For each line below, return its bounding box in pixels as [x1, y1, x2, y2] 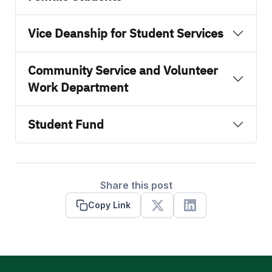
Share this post [100, 179, 172, 192]
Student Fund [28, 115, 104, 134]
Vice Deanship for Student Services [28, 24, 223, 43]
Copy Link [88, 200, 131, 211]
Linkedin [189, 205, 228, 218]
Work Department [28, 78, 131, 97]
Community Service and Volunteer [28, 61, 218, 80]
